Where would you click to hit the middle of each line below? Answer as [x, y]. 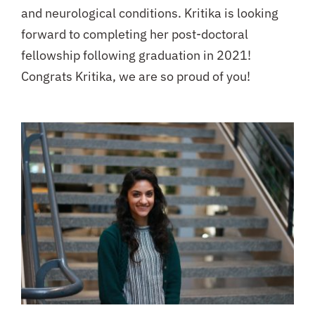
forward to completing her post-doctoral [134, 34]
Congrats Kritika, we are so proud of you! [135, 77]
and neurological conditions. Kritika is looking [149, 13]
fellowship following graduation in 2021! [136, 56]
